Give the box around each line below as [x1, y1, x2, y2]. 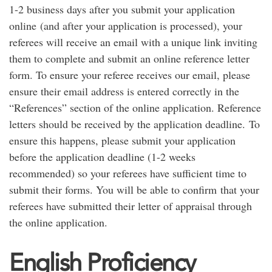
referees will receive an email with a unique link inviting [9, 35, 257, 49]
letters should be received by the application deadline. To [9, 117, 260, 131]
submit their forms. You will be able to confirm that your [9, 182, 259, 197]
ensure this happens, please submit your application [9, 133, 236, 148]
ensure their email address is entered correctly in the [9, 84, 239, 98]
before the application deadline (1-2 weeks [9, 149, 195, 164]
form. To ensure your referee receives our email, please [9, 67, 250, 82]
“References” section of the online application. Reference [9, 100, 261, 115]
